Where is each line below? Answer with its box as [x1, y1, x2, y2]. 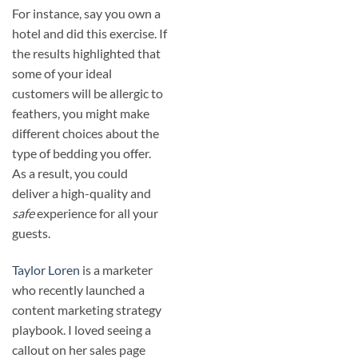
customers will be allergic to [12, 86, 163, 101]
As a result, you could [12, 165, 128, 181]
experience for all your [34, 205, 158, 221]
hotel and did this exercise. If [12, 26, 167, 42]
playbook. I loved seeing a [12, 322, 151, 338]
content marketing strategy [12, 302, 161, 318]
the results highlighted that [12, 46, 161, 62]
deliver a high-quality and [12, 185, 151, 201]
